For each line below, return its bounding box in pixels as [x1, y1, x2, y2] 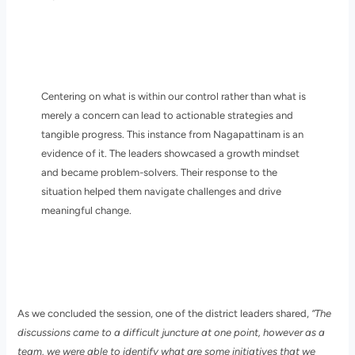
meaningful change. [40, 204, 132, 217]
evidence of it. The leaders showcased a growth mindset [40, 147, 300, 160]
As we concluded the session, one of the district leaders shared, [17, 307, 312, 320]
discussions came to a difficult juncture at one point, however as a [17, 326, 326, 339]
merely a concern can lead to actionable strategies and [40, 109, 293, 122]
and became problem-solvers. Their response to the [40, 166, 277, 179]
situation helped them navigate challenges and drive [40, 185, 281, 198]
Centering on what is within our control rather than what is [40, 90, 306, 103]
